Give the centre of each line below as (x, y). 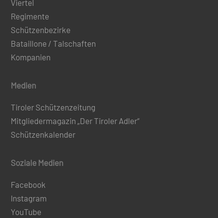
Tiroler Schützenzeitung (53, 107)
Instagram (29, 198)
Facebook (28, 184)
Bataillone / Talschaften (54, 43)
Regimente (30, 16)
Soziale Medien (37, 162)
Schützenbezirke (41, 29)
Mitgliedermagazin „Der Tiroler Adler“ (75, 120)
